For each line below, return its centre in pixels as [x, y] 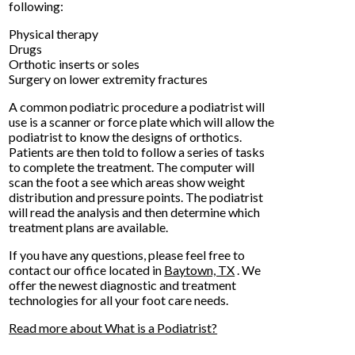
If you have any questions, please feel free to [127, 254]
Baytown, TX [200, 269]
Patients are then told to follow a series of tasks [137, 151]
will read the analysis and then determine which [135, 212]
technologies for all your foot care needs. [119, 300]
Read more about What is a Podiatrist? [113, 327]
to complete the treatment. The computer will [132, 166]
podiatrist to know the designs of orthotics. [126, 136]
